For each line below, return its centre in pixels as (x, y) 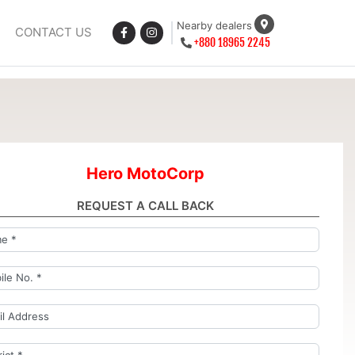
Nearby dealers (214, 26)
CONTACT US (54, 32)
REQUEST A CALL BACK (145, 205)
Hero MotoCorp (145, 173)
